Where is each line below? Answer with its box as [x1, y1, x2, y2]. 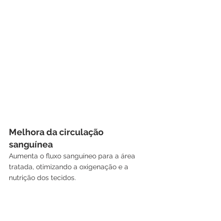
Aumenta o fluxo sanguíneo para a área [9, 151, 137, 160]
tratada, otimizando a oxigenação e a [9, 162, 130, 171]
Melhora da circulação [9, 126, 106, 137]
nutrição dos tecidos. [9, 173, 76, 182]
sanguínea [9, 139, 53, 149]
